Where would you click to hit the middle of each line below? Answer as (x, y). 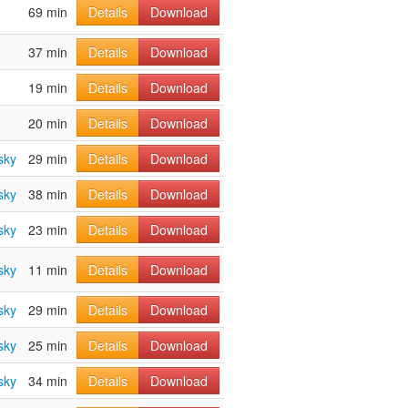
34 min (48, 381)
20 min (48, 123)
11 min (48, 270)
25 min (48, 346)
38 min (48, 194)
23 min (48, 230)
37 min (48, 52)
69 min (48, 12)
